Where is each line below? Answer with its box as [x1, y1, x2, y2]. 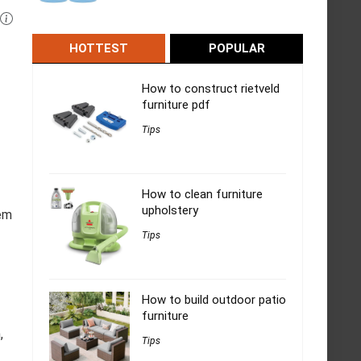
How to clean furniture [142, 187, 263, 202]
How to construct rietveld [142, 81, 280, 97]
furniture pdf [142, 98, 210, 113]
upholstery [142, 203, 198, 218]
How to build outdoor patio [142, 293, 286, 308]
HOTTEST [68, 41, 128, 56]
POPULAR [208, 41, 265, 56]
